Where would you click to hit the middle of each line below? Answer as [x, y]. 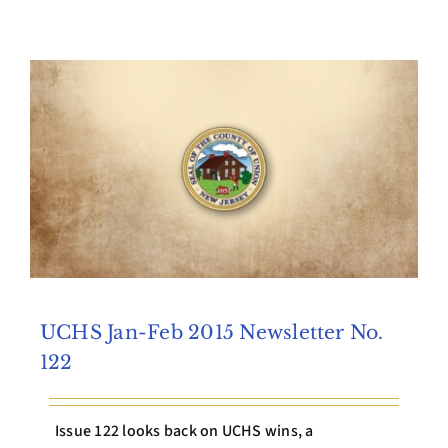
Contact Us [224, 110]
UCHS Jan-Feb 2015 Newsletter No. [211, 333]
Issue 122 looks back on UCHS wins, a [184, 430]
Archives [224, 44]
